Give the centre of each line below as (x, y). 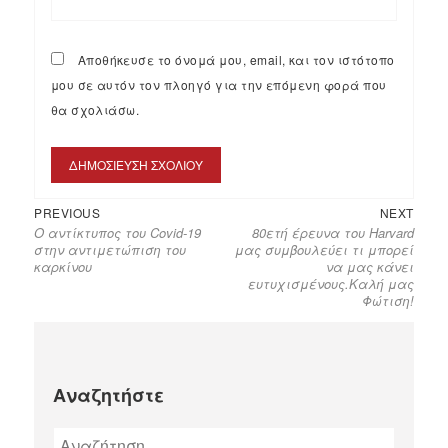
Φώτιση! (387, 300)
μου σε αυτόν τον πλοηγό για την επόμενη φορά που (218, 85)
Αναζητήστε (109, 394)
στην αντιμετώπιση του (110, 249)
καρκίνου (63, 266)
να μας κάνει (369, 266)
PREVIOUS (67, 212)
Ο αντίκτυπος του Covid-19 (118, 232)
